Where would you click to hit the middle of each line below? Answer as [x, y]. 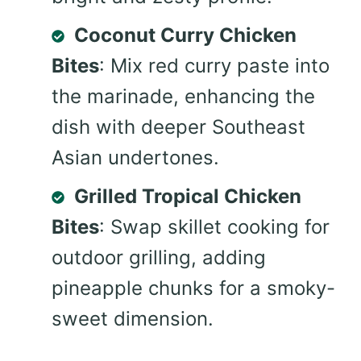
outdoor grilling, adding [159, 257]
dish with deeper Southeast [178, 127]
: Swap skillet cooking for [214, 226]
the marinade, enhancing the [183, 96]
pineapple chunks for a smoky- [193, 288]
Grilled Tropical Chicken [188, 196]
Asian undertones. [135, 157]
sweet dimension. [133, 318]
